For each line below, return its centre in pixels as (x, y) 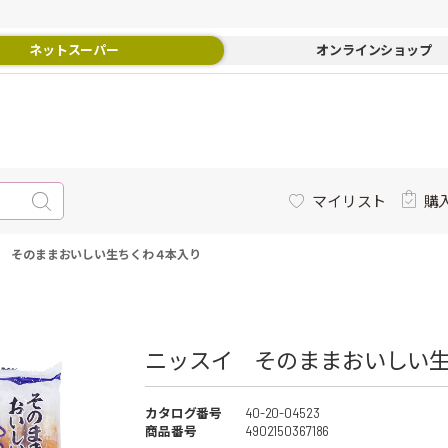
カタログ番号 (184, 413)
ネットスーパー (74, 50)
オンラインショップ (374, 50)
